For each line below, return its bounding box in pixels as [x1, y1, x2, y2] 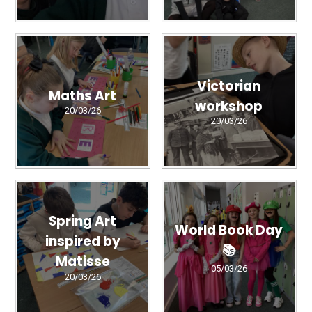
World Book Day [175, 220, 283, 240]
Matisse [55, 251, 110, 271]
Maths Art [49, 86, 117, 105]
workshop [195, 96, 263, 116]
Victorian [197, 76, 260, 95]
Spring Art [49, 211, 117, 231]
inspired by [45, 231, 120, 251]
